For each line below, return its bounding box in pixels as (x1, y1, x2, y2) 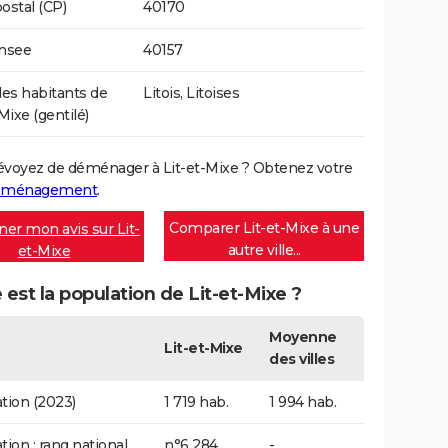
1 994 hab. (269, 392, 336, 411)
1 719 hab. (164, 392, 228, 411)
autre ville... (227, 241, 301, 260)
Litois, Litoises (143, 84, 239, 103)
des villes (269, 349, 334, 368)
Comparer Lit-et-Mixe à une (169, 219, 359, 238)
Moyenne (269, 327, 337, 346)
